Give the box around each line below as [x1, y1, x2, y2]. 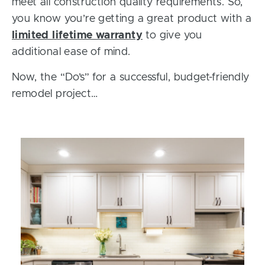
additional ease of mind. [12, 47, 131, 57]
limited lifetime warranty [12, 30, 143, 41]
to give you [143, 30, 202, 41]
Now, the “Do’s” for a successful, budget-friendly [12, 72, 250, 83]
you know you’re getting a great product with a [12, 14, 252, 24]
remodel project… [12, 89, 98, 99]
